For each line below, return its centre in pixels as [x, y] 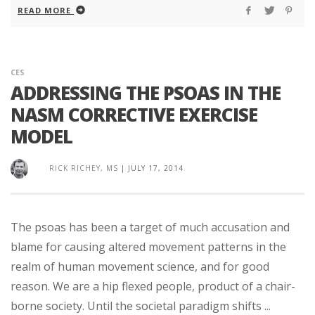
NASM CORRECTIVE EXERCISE [134, 114]
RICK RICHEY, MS [84, 168]
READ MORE [44, 10]
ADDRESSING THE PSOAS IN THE [146, 92]
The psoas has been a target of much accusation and [150, 227]
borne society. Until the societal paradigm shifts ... [141, 306]
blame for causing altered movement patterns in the [148, 246]
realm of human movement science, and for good [140, 266]
